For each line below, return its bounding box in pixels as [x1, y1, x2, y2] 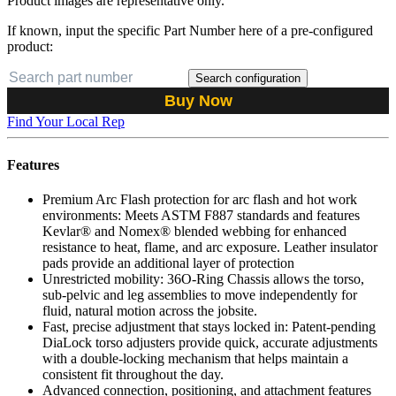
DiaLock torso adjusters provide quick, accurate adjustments [42, 335, 377, 351]
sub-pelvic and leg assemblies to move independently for [42, 287, 357, 303]
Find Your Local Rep [7, 113, 125, 129]
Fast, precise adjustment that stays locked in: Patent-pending [42, 319, 376, 335]
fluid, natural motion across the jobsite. [42, 303, 257, 319]
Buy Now [164, 91, 232, 110]
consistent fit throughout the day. [42, 367, 224, 383]
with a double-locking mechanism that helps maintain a [42, 351, 348, 367]
